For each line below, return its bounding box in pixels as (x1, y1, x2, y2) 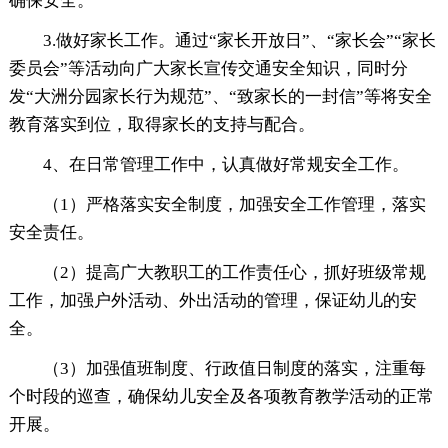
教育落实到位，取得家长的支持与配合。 (8, 114, 315, 134)
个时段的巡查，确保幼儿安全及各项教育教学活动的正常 (8, 386, 434, 406)
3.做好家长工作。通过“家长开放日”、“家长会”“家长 (42, 30, 436, 50)
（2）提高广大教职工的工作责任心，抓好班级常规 (42, 262, 426, 282)
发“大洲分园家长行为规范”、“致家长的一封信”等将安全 (8, 86, 432, 106)
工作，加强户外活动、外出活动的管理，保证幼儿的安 (8, 290, 417, 310)
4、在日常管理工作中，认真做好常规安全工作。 (42, 154, 409, 174)
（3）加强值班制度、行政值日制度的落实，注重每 (42, 358, 426, 378)
